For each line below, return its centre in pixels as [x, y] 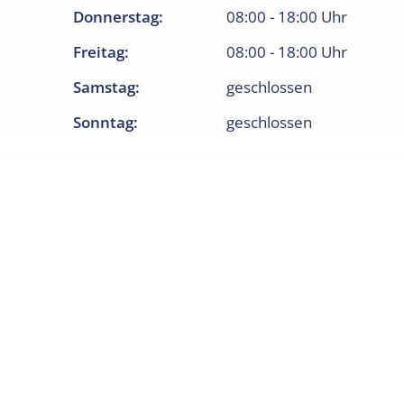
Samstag [105, 87]
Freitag [99, 51]
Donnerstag [116, 16]
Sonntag [104, 122]
